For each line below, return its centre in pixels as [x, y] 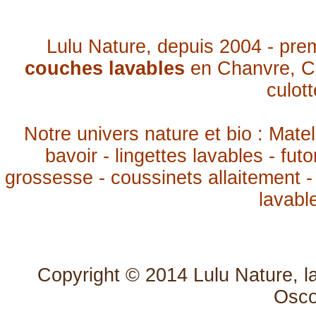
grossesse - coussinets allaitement [156, 178]
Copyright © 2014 [115, 275]
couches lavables [105, 68]
